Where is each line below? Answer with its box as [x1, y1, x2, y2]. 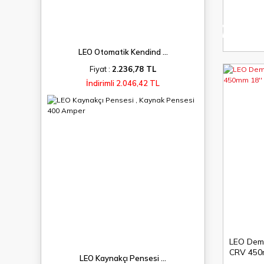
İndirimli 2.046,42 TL [86, 78, 160, 88]
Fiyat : [90, 64, 112, 74]
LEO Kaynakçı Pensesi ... [80, 253, 166, 263]
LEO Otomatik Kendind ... [78, 47, 168, 57]
